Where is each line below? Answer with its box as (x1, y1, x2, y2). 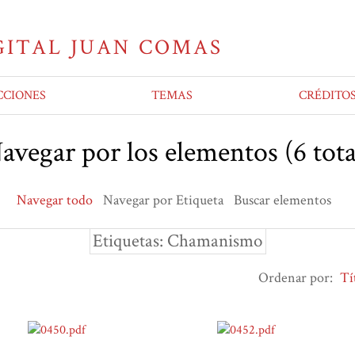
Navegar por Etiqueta (103, 191, 223, 210)
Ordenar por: (258, 269, 334, 288)
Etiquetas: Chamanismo (93, 229, 262, 253)
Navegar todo (17, 191, 93, 210)
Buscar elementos (234, 191, 331, 210)
